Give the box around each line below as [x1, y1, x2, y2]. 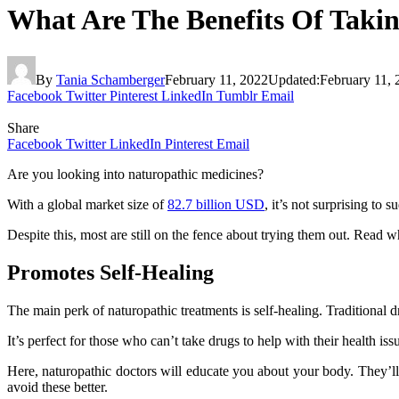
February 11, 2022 [165, 71, 268, 87]
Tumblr [216, 87, 257, 103]
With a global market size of [7, 196, 167, 212]
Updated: [268, 71, 320, 87]
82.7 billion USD [167, 196, 265, 212]
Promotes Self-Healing [7, 260, 214, 284]
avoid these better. [7, 379, 108, 395]
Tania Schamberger [56, 71, 165, 87]
